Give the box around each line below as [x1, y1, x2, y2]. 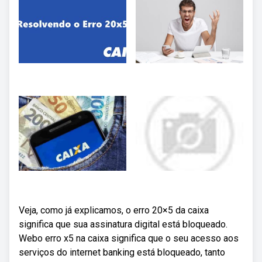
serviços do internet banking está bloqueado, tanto [19, 247, 225, 258]
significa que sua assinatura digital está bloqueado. [19, 219, 227, 230]
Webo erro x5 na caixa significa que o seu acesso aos [19, 233, 239, 244]
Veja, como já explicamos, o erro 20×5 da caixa [19, 205, 209, 216]
